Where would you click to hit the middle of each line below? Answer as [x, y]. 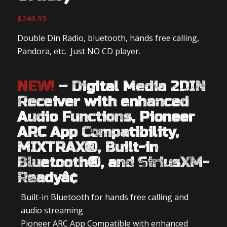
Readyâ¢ [47, 178]
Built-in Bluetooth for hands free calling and [104, 197]
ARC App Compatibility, [98, 133]
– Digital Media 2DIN [130, 87]
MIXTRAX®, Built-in [87, 148]
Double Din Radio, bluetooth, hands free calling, [108, 38]
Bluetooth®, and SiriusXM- [113, 163]
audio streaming [52, 211]
